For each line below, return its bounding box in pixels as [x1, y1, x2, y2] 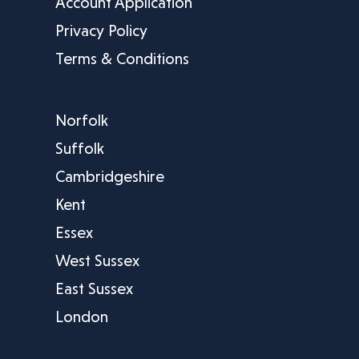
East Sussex [54, 279, 133, 299]
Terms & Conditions [54, 49, 189, 69]
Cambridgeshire [54, 167, 164, 187]
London [54, 307, 108, 327]
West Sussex [54, 251, 139, 271]
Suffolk [54, 139, 104, 159]
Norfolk [54, 111, 108, 131]
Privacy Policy [54, 21, 147, 41]
